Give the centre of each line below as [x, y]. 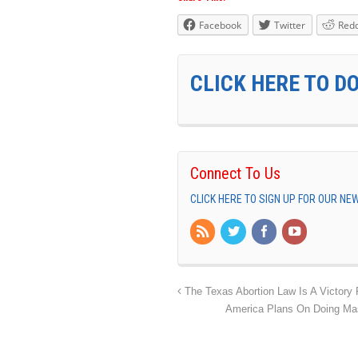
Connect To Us [235, 174]
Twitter [290, 26]
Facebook [220, 26]
